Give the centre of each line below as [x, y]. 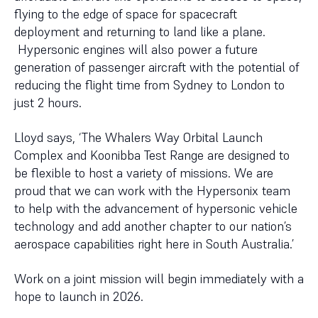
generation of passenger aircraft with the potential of [157, 67]
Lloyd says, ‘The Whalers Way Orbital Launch [138, 137]
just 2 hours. [48, 103]
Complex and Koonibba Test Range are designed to [152, 155]
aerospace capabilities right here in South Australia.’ [154, 244]
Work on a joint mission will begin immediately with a [159, 279]
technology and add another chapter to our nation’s [153, 226]
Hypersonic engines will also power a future [136, 49]
